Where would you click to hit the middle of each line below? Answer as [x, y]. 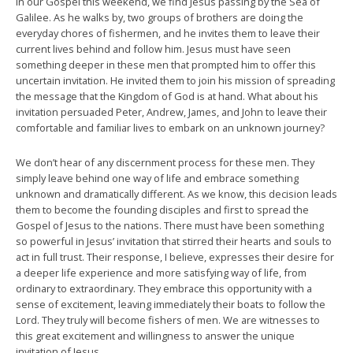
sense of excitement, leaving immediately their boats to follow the [171, 304]
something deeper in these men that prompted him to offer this [166, 65]
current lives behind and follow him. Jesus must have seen [153, 49]
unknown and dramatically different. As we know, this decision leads [176, 194]
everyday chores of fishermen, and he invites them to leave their [168, 33]
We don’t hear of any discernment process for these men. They [165, 162]
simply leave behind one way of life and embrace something [157, 178]
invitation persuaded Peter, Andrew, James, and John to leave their [171, 112]
